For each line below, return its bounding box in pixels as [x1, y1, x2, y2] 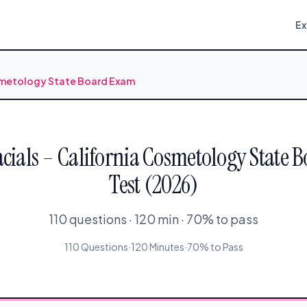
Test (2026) [109, 169, 198, 201]
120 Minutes [130, 241, 184, 253]
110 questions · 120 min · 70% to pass [49, 211, 258, 227]
